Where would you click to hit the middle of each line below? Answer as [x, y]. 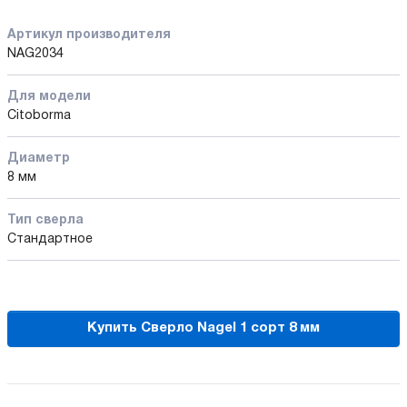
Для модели [49, 96]
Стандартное [50, 239]
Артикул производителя [89, 35]
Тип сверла [45, 220]
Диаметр [39, 158]
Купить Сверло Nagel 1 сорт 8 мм [203, 328]
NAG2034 [35, 54]
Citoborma [39, 115]
